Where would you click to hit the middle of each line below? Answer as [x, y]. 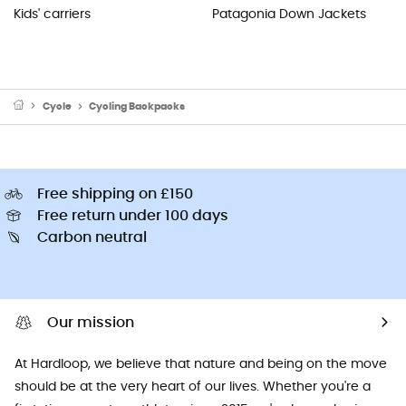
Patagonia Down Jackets [289, 14]
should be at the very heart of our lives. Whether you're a [193, 387]
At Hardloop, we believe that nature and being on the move [201, 364]
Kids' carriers [52, 14]
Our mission [91, 322]
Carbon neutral [92, 237]
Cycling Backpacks [137, 106]
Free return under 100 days [133, 215]
